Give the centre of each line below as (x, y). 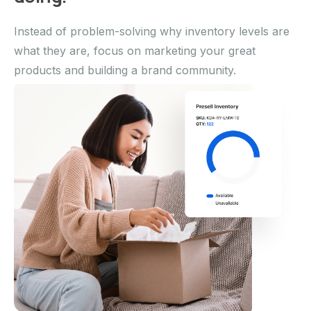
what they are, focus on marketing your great (135, 50)
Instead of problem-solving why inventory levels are (152, 31)
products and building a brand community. (125, 70)
